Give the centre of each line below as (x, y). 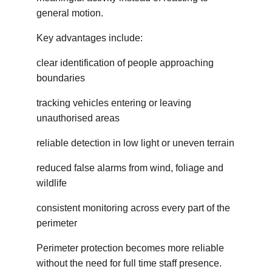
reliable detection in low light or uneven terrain (135, 143)
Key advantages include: (90, 38)
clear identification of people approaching (126, 63)
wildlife (52, 183)
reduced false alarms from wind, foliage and (131, 168)
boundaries (61, 78)
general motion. (70, 13)
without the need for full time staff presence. (129, 263)
